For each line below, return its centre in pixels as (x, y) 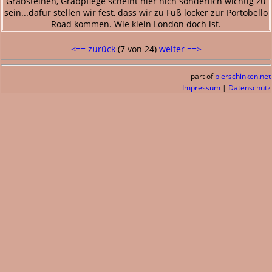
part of (203, 76)
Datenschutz (250, 88)
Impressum (201, 88)
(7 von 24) (137, 49)
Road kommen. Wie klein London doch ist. (136, 24)
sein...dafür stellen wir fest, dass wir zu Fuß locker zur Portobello (136, 12)
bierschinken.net (243, 76)
